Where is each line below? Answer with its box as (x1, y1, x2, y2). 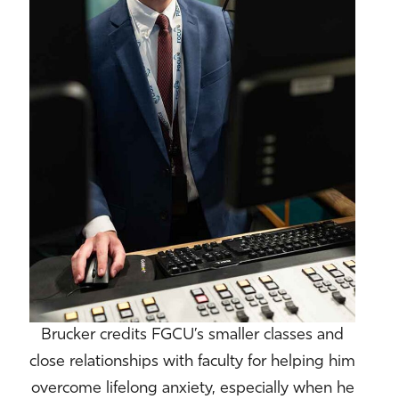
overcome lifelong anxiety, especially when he (30, 379, 354, 397)
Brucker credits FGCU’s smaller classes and (41, 326, 345, 344)
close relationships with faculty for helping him (29, 353, 356, 370)
